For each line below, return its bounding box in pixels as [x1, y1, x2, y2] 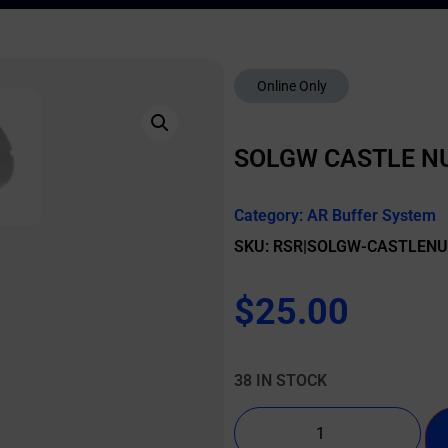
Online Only [256, 78, 327, 94]
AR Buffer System [307, 206, 436, 225]
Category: [234, 206, 307, 225]
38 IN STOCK [234, 371, 327, 390]
